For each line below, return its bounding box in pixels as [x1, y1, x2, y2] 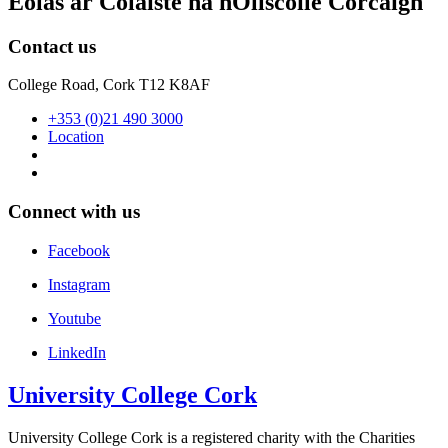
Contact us [8, 35, 96, 57]
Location [48, 128, 104, 146]
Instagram [48, 275, 110, 293]
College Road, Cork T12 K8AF [8, 76, 210, 94]
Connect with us [8, 201, 140, 223]
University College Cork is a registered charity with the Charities [8, 428, 415, 446]
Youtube [48, 309, 101, 327]
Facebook [48, 241, 110, 259]
